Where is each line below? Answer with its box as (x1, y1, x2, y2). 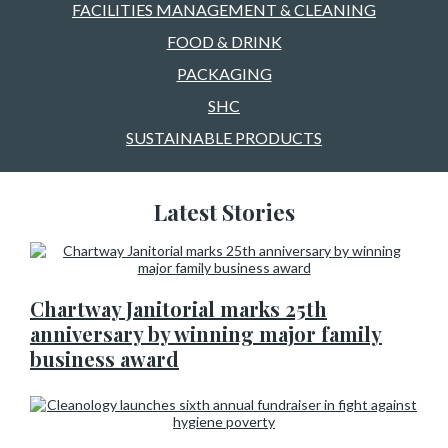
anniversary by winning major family (30, 320, 382, 347)
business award (30, 345, 179, 372)
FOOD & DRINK (166, 32, 282, 51)
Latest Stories (153, 197, 295, 227)
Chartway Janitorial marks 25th (30, 295, 327, 322)
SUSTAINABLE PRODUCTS (126, 128, 322, 147)
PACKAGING (176, 64, 272, 83)
